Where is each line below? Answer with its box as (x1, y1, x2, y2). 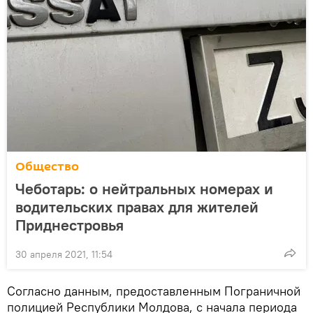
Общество (15, 157, 79, 175)
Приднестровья (15, 214, 124, 235)
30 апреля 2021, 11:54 (15, 247, 112, 261)
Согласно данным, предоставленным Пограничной (7, 282, 300, 299)
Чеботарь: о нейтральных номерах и (15, 178, 273, 198)
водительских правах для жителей (15, 196, 259, 217)
